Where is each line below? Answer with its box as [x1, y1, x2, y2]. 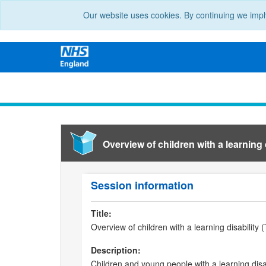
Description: [91, 244, 141, 256]
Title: [91, 207, 112, 220]
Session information [91, 178, 194, 194]
